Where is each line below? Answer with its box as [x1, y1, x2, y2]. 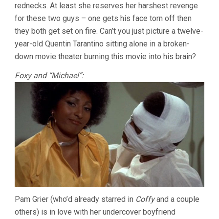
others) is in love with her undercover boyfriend [15, 207, 175, 217]
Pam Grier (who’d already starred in [15, 194, 135, 204]
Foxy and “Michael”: [15, 71, 84, 81]
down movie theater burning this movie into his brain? [15, 52, 196, 62]
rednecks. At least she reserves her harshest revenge [15, 1, 198, 11]
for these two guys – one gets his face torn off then [15, 14, 192, 23]
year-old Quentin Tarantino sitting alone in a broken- [15, 39, 190, 49]
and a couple [154, 194, 199, 204]
